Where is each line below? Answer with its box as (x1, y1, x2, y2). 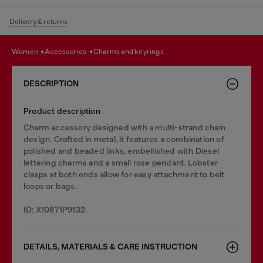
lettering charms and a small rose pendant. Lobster (23, 158, 218, 167)
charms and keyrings (99, 47, 164, 56)
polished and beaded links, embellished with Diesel (23, 146, 220, 156)
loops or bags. (23, 181, 77, 191)
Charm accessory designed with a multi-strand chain (23, 123, 226, 132)
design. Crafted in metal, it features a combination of (23, 134, 224, 144)
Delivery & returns (9, 18, 68, 26)
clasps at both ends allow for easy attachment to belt (23, 170, 225, 179)
